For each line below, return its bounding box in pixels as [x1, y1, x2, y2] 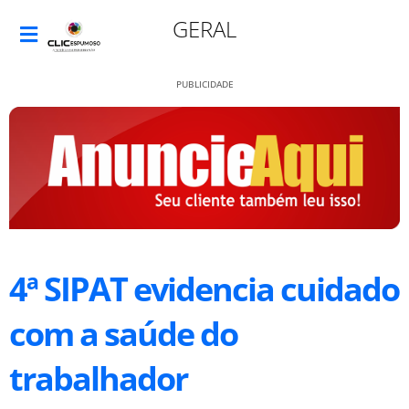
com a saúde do [9, 311, 237, 356]
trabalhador [9, 356, 187, 401]
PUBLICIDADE [175, 78, 234, 91]
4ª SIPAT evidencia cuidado [9, 267, 399, 311]
